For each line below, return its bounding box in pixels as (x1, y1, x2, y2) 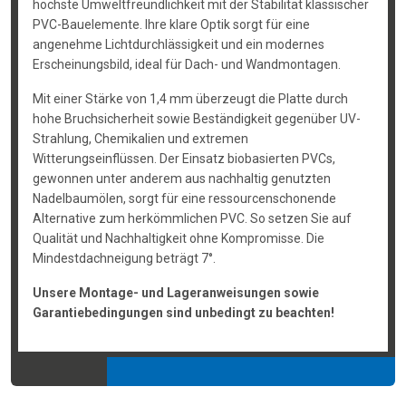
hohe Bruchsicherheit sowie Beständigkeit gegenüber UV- (32, 111, 361, 126)
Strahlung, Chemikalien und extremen (32, 131, 248, 146)
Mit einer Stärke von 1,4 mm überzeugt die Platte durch (32, 92, 348, 106)
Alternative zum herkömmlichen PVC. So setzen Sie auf (32, 211, 352, 226)
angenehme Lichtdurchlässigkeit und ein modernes (32, 37, 324, 52)
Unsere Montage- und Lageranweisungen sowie (32, 285, 319, 300)
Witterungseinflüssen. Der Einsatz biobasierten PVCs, (32, 151, 335, 166)
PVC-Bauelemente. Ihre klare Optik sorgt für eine (32, 17, 310, 32)
